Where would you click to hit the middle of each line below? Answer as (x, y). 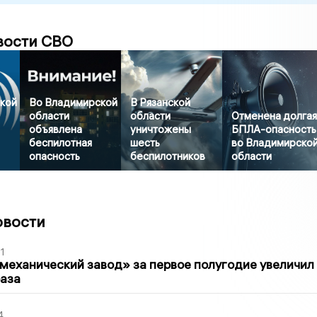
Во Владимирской (74, 103)
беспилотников (168, 156)
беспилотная (61, 143)
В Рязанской (161, 103)
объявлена (56, 129)
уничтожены (161, 129)
